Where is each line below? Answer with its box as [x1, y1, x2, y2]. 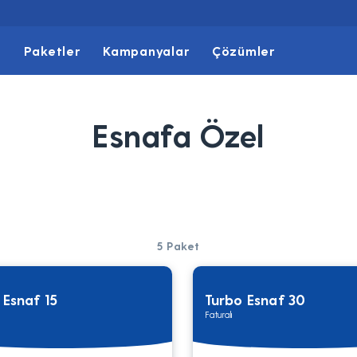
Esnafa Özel [92, 116, 265, 154]
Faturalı [204, 309, 233, 320]
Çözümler [211, 43, 275, 58]
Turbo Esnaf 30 [204, 291, 306, 308]
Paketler [23, 43, 80, 58]
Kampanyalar [103, 43, 190, 58]
